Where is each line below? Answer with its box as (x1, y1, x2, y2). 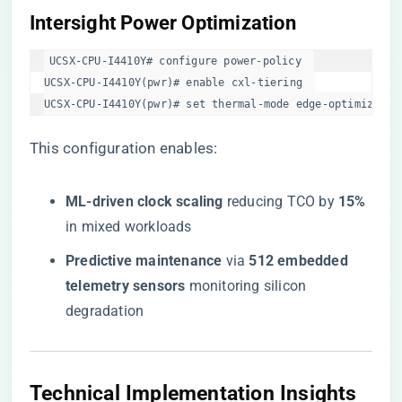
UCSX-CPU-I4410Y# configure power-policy (49, 55, 315, 67)
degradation (66, 302, 144, 319)
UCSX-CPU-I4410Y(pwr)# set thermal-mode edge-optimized (44, 98, 399, 110)
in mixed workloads (66, 218, 192, 235)
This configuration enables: (30, 139, 218, 157)
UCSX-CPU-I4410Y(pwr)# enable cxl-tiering (44, 76, 316, 89)
